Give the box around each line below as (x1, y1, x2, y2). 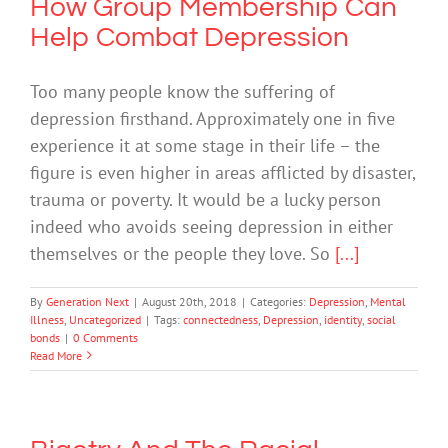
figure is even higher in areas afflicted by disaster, (30, 160, 415, 184)
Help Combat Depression (30, 22, 349, 52)
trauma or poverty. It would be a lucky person (30, 187, 381, 211)
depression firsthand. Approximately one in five (30, 106, 395, 130)
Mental (370, 293, 406, 309)
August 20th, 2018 (142, 293, 237, 309)
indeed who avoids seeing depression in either (30, 214, 393, 238)
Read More (30, 347, 82, 363)
